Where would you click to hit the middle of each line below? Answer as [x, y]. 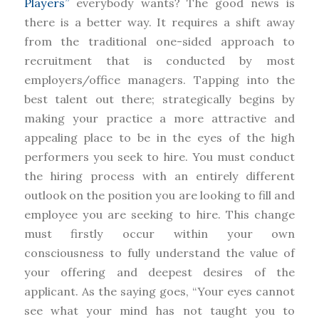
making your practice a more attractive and [159, 118]
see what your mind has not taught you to [159, 310]
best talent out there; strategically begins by [159, 99]
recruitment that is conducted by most [159, 60]
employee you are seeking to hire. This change [159, 214]
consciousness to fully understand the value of [159, 252]
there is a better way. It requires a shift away [159, 22]
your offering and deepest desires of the [159, 272]
